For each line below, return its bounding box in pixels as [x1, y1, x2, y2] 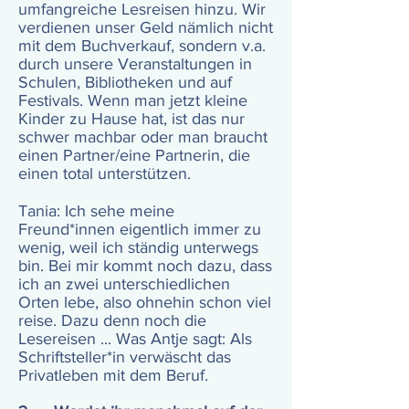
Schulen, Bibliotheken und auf [18, 73, 232, 91]
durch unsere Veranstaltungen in [18, 55, 252, 73]
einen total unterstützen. [18, 164, 191, 183]
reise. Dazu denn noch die [18, 311, 206, 330]
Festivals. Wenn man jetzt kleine [18, 91, 247, 110]
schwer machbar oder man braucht [18, 128, 267, 146]
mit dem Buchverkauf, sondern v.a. [18, 37, 266, 55]
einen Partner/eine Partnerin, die [18, 146, 250, 164]
